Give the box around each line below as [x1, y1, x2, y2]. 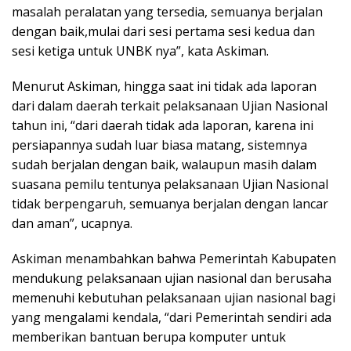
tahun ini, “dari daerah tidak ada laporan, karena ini [12, 117, 313, 135]
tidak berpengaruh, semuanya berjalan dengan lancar [12, 195, 328, 213]
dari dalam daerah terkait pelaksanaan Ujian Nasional [12, 97, 327, 115]
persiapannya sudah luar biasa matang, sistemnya [12, 136, 307, 154]
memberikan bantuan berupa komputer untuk [12, 328, 286, 346]
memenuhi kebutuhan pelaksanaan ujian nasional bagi [12, 289, 335, 307]
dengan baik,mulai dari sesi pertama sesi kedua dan [12, 23, 315, 41]
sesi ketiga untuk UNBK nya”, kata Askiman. [12, 42, 269, 60]
